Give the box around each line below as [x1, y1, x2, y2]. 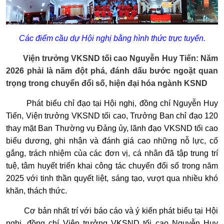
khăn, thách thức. [6, 186, 67, 195]
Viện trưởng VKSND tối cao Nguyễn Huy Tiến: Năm [22, 53, 218, 62]
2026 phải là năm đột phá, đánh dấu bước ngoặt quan [6, 66, 218, 75]
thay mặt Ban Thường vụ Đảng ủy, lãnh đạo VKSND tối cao [6, 123, 218, 132]
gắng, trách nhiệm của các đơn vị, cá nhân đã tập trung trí [6, 148, 218, 157]
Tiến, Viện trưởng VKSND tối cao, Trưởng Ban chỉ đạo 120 [6, 111, 218, 120]
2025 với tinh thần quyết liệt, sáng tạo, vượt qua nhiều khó [6, 173, 218, 182]
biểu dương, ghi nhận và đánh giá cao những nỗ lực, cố [6, 136, 218, 145]
